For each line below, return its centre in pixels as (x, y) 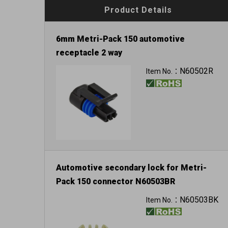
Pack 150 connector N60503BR (116, 181)
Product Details (138, 10)
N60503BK (199, 199)
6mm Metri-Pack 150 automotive (120, 39)
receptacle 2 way (89, 53)
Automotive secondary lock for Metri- (131, 167)
